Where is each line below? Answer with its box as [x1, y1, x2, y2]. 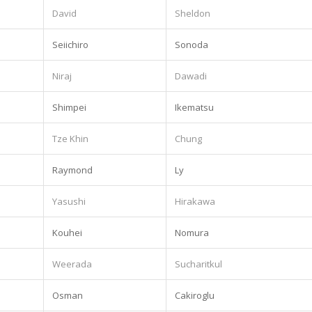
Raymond [52, 163, 93, 176]
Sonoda [175, 38, 208, 51]
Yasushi [52, 194, 86, 208]
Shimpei [52, 100, 86, 114]
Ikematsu [175, 100, 214, 114]
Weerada [52, 257, 92, 270]
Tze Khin [52, 132, 88, 145]
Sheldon [175, 6, 210, 19]
